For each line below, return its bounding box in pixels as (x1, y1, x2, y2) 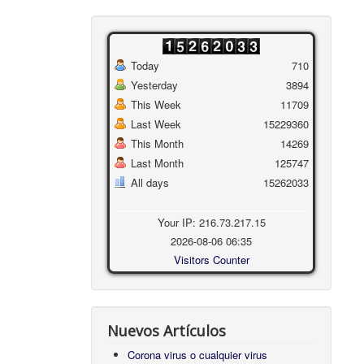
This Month (131, 136, 184, 152)
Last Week (131, 116, 182, 132)
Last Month (131, 155, 184, 171)
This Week (131, 97, 182, 113)
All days (131, 175, 170, 191)
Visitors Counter (173, 252, 249, 268)
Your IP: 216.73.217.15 (157, 214, 266, 231)
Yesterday (131, 77, 179, 93)
